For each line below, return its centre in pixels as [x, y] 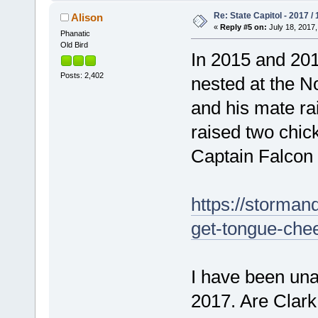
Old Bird [74, 45]
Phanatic [75, 34]
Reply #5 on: [243, 27]
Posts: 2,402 [82, 75]
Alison [87, 18]
